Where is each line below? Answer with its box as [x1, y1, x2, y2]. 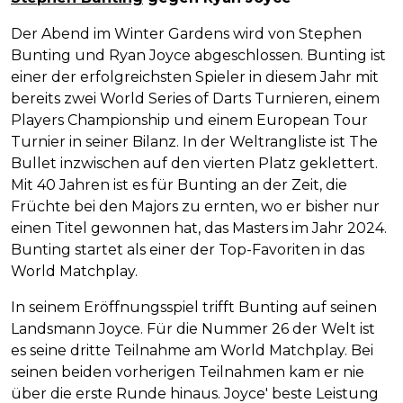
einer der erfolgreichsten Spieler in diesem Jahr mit [11, 68, 379, 86]
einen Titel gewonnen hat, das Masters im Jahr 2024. [11, 219, 387, 237]
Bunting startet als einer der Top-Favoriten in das [11, 241, 364, 259]
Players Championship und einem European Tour [11, 112, 368, 130]
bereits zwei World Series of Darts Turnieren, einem [11, 90, 380, 108]
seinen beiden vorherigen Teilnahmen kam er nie [11, 363, 364, 381]
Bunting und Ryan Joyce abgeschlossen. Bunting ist [11, 47, 386, 65]
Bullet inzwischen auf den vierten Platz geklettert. [11, 155, 378, 173]
